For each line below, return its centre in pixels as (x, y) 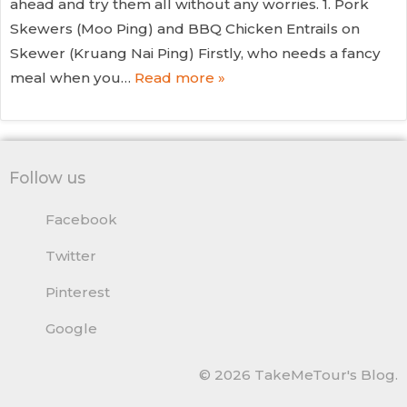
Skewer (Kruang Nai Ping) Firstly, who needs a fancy (195, 53)
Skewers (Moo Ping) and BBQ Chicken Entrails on (185, 29)
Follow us (47, 177)
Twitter (71, 255)
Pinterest (78, 292)
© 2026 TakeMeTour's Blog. (298, 374)
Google (71, 328)
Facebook (81, 219)
